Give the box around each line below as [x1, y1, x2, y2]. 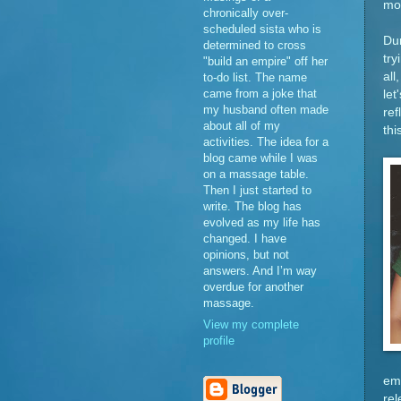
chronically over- [203, 5, 288, 20]
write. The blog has [203, 199, 302, 213]
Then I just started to [203, 183, 311, 197]
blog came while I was [203, 150, 318, 165]
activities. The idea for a [203, 134, 328, 149]
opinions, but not [203, 247, 289, 261]
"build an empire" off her [203, 54, 328, 68]
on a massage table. [203, 166, 309, 181]
